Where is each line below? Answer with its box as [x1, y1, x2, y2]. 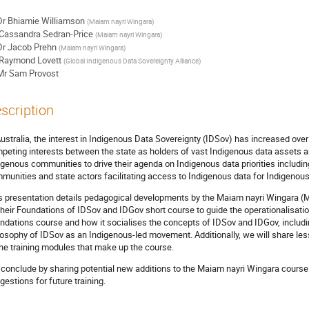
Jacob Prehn [7, 41, 57, 54]
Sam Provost [8, 67, 59, 80]
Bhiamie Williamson [7, 14, 85, 28]
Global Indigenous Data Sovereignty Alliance [65, 56, 199, 66]
